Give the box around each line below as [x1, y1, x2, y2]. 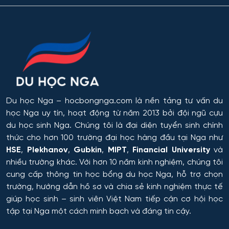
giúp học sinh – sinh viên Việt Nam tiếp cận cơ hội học [6, 195, 223, 204]
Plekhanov [27, 146, 68, 155]
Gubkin [74, 146, 102, 155]
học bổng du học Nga [85, 170, 172, 179]
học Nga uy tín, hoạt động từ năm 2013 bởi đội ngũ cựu [6, 109, 223, 118]
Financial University [132, 146, 210, 155]
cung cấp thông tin [6, 170, 85, 179]
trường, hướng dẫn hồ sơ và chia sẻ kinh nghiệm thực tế [6, 182, 223, 192]
